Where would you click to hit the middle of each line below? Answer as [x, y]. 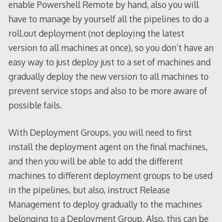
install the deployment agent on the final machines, [108, 146]
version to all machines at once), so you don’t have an [111, 47]
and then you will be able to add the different [95, 161]
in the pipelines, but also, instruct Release [89, 190]
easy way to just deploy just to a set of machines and [109, 62]
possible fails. [35, 105]
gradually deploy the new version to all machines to [108, 76]
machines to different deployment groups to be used [110, 175]
